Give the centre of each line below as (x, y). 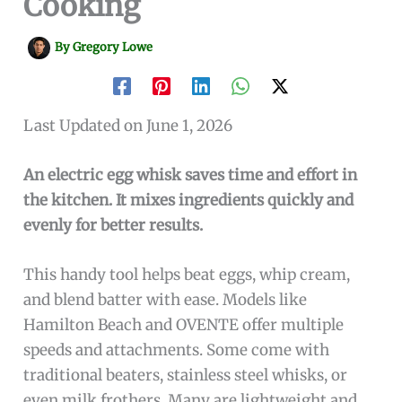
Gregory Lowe (113, 47)
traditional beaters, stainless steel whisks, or (186, 376)
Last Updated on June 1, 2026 (128, 125)
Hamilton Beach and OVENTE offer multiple (184, 325)
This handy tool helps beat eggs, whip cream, (187, 275)
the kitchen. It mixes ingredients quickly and (189, 200)
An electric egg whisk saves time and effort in (191, 175)
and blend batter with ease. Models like (166, 300)
